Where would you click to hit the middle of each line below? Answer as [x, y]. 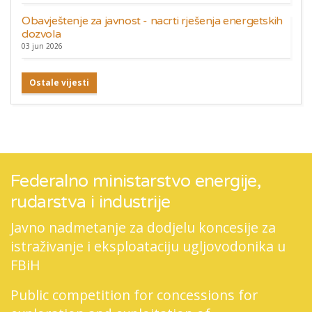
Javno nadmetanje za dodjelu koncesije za [143, 227]
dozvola [41, 34]
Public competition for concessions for [134, 295]
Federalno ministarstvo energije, [136, 181]
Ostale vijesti [59, 83]
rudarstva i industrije [91, 202]
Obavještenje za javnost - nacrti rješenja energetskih [152, 21]
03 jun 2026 [42, 46]
